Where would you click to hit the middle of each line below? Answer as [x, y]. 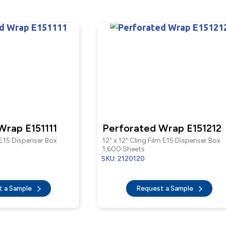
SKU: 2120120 [123, 159]
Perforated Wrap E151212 [162, 128]
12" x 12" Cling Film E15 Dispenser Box [161, 140]
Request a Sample [165, 188]
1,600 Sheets [124, 149]
